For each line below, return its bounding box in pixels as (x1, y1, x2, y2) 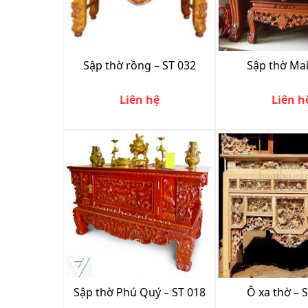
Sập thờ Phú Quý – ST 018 (73, 284, 206, 300)
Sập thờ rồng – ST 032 (82, 57, 196, 73)
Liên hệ (119, 91, 159, 107)
